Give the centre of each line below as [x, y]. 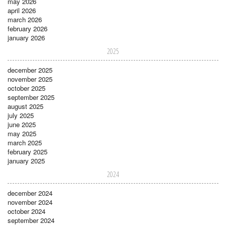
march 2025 [25, 142]
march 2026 [25, 19]
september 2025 [31, 97]
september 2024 [31, 220]
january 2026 [26, 37]
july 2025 [21, 115]
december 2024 [30, 193]
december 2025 [30, 70]
